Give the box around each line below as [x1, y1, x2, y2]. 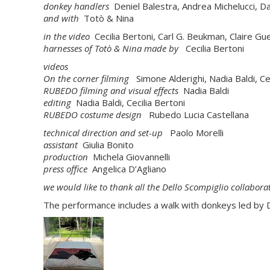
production [43, 151, 90, 163]
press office [43, 163, 90, 175]
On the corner [43, 72, 99, 84]
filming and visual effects [80, 84, 181, 96]
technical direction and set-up [43, 127, 163, 139]
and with [43, 12, 79, 24]
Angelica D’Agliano [90, 163, 166, 175]
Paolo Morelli [168, 127, 224, 139]
